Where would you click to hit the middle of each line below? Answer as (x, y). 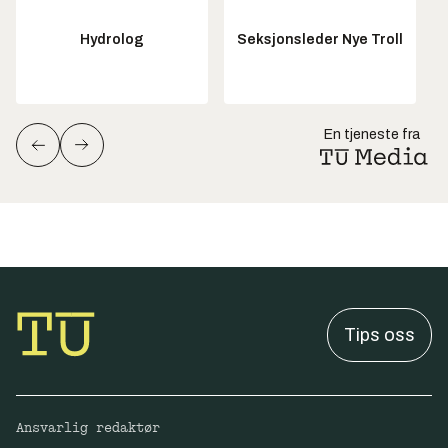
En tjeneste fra (372, 134)
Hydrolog (112, 40)
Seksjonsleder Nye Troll (320, 40)
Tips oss (379, 334)
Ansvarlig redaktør (88, 427)
